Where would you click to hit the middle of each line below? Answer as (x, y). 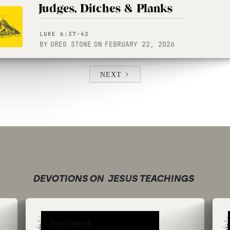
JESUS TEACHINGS (150, 179)
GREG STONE (71, 44)
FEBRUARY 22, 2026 (140, 44)
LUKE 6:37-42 (64, 34)
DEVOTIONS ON (68, 179)
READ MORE (72, 224)
